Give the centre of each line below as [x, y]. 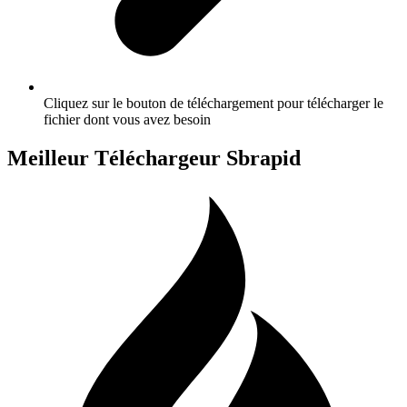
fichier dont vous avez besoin [127, 119]
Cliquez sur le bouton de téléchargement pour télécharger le [213, 103]
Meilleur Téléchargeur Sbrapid [154, 158]
